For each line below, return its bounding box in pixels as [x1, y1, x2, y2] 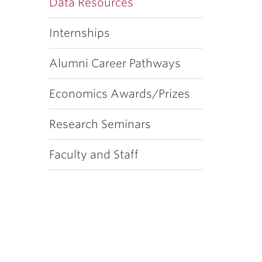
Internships [49, 26, 110, 40]
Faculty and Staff [49, 148, 139, 161]
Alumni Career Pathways [49, 57, 181, 70]
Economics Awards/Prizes [49, 87, 190, 101]
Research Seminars [49, 118, 151, 131]
